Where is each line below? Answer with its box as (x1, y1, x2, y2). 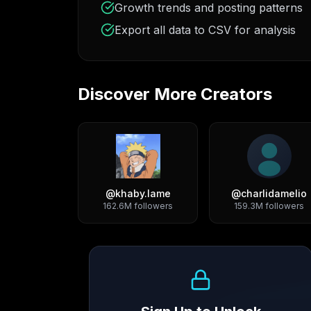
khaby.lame (115, 187, 171, 199)
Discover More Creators (78, 84, 272, 104)
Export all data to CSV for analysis (115, 23, 296, 37)
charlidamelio (241, 187, 308, 199)
